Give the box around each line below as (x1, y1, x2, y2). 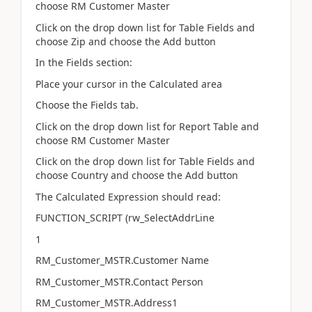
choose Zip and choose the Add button (36, 34, 216, 48)
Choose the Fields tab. (36, 98, 139, 111)
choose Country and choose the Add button (36, 169, 238, 182)
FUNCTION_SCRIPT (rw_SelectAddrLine (36, 211, 214, 224)
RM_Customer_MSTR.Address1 (36, 296, 178, 309)
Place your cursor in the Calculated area (36, 77, 222, 91)
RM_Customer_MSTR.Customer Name (36, 253, 209, 267)
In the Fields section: (36, 56, 132, 69)
